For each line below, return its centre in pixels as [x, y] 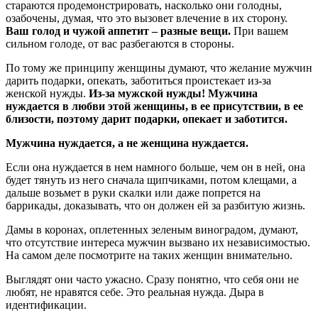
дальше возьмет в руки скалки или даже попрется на [133, 192]
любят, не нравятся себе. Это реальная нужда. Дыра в [135, 292]
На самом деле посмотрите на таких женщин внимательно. [150, 255]
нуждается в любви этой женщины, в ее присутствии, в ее [154, 106]
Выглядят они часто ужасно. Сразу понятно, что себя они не [152, 279]
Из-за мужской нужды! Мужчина [173, 93]
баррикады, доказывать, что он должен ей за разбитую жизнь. [157, 205]
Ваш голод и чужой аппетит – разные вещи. [118, 31]
